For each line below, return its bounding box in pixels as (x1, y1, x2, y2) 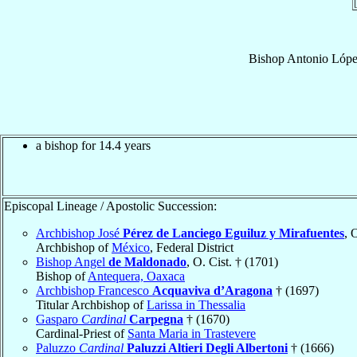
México (112, 240, 150, 254)
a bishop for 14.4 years (36, 138, 151, 152)
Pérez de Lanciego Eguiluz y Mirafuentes (123, 226, 344, 240)
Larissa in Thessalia (147, 297, 245, 312)
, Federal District (150, 240, 233, 254)
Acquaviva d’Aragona (152, 283, 273, 297)
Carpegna (129, 312, 183, 326)
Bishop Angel (36, 254, 108, 269)
